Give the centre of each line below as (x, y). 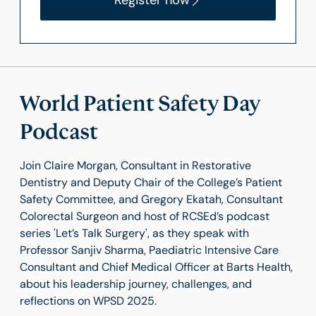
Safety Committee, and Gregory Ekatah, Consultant (151, 200)
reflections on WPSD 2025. (88, 301)
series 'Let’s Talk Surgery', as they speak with (134, 233)
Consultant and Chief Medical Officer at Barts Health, (156, 267)
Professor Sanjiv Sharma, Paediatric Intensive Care (149, 250)
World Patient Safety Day (140, 104)
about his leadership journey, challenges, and (136, 284)
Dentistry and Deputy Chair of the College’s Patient (151, 183)
